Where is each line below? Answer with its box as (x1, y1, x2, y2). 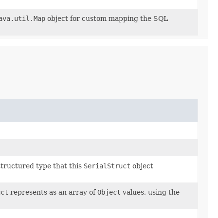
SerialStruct (84, 162, 130, 170)
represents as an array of (8, 188, 97, 196)
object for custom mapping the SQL (45, 14, 168, 22)
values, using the (121, 188, 180, 196)
